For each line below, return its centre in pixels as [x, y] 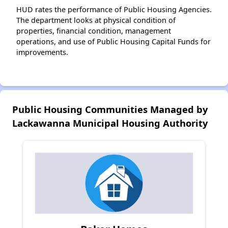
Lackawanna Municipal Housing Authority [110, 123]
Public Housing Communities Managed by [110, 109]
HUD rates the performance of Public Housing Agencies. [114, 10]
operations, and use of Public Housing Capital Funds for [113, 42]
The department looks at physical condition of [96, 20]
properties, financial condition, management [94, 31]
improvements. [42, 52]
